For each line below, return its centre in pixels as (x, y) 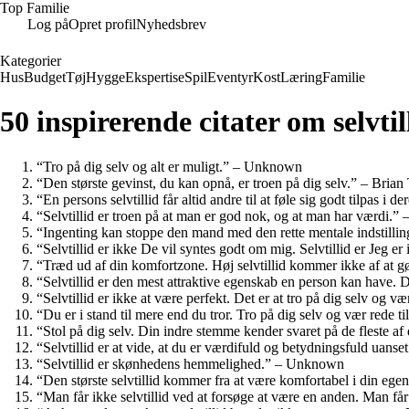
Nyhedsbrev (171, 24)
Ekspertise (155, 77)
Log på (48, 24)
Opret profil (102, 24)
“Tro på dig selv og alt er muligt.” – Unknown (169, 166)
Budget (45, 77)
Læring (301, 77)
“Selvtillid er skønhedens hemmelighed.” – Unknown (190, 363)
